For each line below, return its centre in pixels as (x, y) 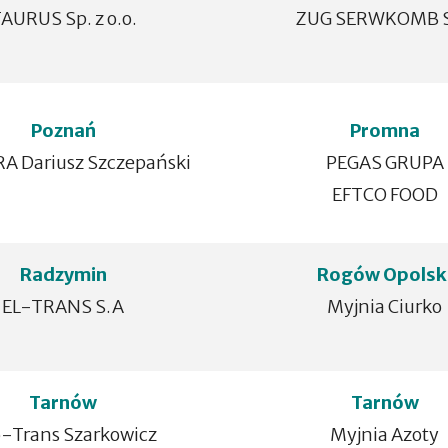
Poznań (63, 130)
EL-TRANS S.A (63, 306)
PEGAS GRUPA (384, 162)
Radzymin (63, 274)
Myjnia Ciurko (385, 306)
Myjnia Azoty (385, 434)
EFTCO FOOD (384, 194)
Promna (384, 130)
